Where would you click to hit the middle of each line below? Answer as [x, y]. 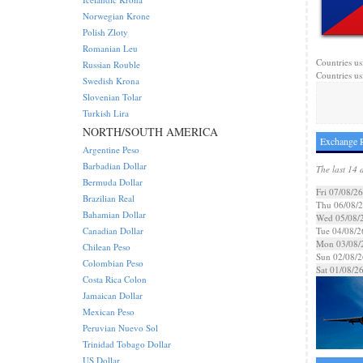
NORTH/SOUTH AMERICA [150, 132]
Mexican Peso [109, 312]
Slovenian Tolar [112, 97]
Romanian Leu [110, 48]
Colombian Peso [113, 263]
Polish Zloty [105, 32]
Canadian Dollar [113, 231]
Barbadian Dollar [115, 166]
